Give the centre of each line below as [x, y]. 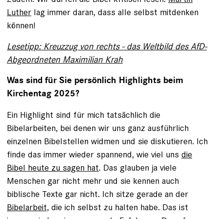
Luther [19, 12]
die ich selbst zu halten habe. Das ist [119, 207]
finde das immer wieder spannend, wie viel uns [94, 154]
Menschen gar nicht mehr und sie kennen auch [93, 181]
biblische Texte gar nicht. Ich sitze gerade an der [98, 194]
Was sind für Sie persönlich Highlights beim [95, 80]
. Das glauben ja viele [138, 167]
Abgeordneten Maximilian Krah [65, 59]
